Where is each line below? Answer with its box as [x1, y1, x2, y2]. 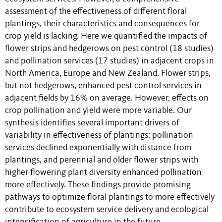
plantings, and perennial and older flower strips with [5, 156, 198, 165]
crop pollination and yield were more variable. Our [5, 107, 192, 115]
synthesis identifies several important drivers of [5, 119, 179, 127]
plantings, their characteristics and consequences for [5, 20, 200, 28]
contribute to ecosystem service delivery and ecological [5, 206, 209, 214]
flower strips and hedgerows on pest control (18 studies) [5, 45, 214, 53]
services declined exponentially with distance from [5, 144, 191, 152]
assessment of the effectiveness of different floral [5, 7, 187, 16]
